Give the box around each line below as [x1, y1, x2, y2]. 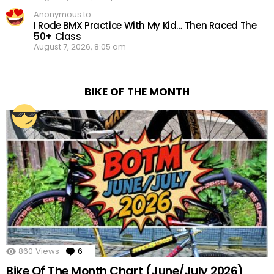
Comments [85, 245, 130, 257]
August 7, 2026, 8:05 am [34, 40, 126, 53]
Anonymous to [34, 8, 91, 20]
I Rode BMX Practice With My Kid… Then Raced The [34, 18, 257, 32]
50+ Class [34, 29, 81, 43]
